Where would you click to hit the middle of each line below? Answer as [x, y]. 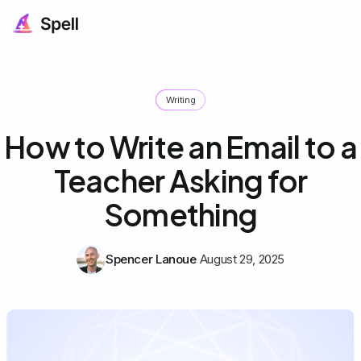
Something [180, 214]
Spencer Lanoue [151, 259]
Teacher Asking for [180, 180]
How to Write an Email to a [180, 146]
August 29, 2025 [242, 259]
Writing [180, 100]
